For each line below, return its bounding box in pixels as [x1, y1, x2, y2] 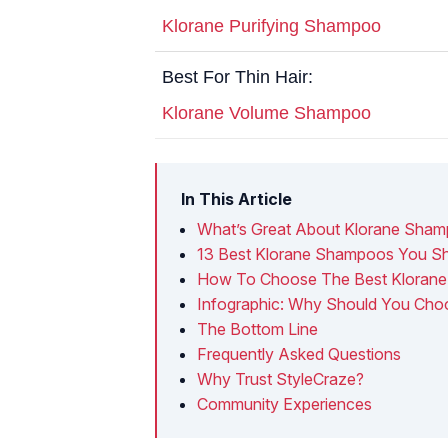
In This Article [181, 188, 292, 209]
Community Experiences [197, 393, 372, 414]
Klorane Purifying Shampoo [162, 15, 381, 36]
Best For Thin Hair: [162, 66, 313, 87]
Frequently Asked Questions [197, 343, 401, 364]
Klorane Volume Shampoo [162, 102, 371, 123]
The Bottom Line [197, 318, 318, 339]
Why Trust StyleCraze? [197, 368, 364, 389]
